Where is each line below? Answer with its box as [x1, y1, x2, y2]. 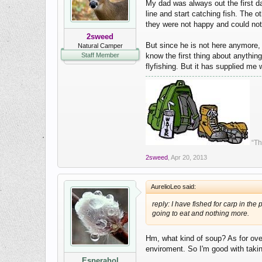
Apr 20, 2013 [171, 154, 207, 161]
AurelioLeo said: [151, 183, 196, 191]
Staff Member [81, 51, 119, 59]
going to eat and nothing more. [152, 209, 249, 218]
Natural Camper [77, 42, 123, 50]
